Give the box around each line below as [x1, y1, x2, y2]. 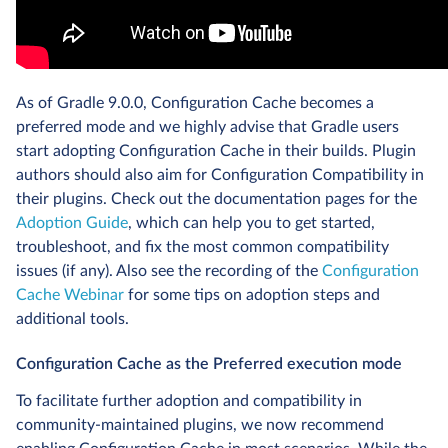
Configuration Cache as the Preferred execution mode [16, 355, 402, 372]
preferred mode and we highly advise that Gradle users [16, 118, 399, 135]
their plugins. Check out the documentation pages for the [16, 190, 417, 207]
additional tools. [16, 310, 129, 327]
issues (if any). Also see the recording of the [16, 262, 322, 279]
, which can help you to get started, [128, 214, 375, 231]
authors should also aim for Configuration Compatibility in [16, 166, 424, 183]
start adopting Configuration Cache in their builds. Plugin [16, 142, 416, 159]
